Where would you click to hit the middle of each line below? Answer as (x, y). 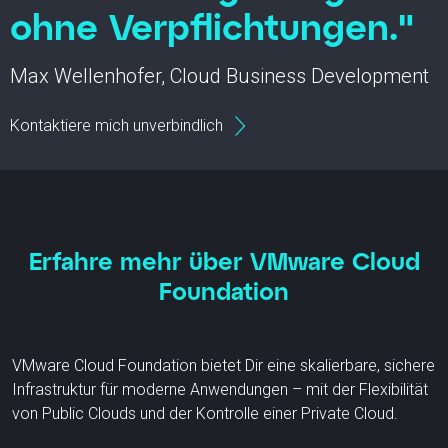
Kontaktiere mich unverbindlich (116, 126)
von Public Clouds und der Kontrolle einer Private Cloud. (205, 414)
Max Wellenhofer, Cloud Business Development (219, 76)
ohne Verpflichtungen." (212, 26)
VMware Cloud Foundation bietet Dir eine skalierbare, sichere (223, 366)
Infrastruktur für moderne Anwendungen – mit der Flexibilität (220, 390)
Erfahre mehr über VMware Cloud (224, 261)
